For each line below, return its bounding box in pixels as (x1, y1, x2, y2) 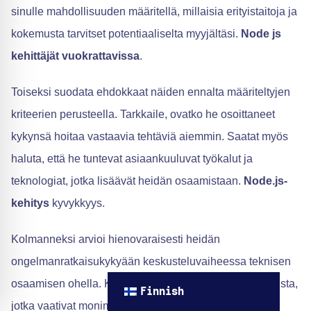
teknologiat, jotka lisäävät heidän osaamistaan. (11, 174, 244, 187)
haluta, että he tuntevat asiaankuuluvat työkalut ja (11, 152, 253, 165)
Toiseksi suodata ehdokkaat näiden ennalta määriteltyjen (11, 85, 290, 98)
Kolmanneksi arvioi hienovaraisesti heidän (11, 233, 220, 245)
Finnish (140, 286, 185, 297)
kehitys (11, 196, 49, 209)
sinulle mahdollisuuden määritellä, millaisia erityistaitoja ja (11, 5, 297, 17)
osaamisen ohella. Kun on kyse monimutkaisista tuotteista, (11, 277, 298, 289)
